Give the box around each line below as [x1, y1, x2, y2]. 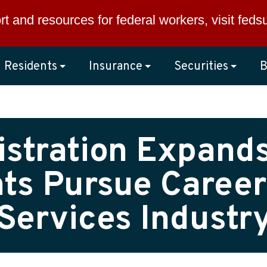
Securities [174, 58, 229, 74]
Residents [4, 58, 57, 74]
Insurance [89, 58, 142, 74]
